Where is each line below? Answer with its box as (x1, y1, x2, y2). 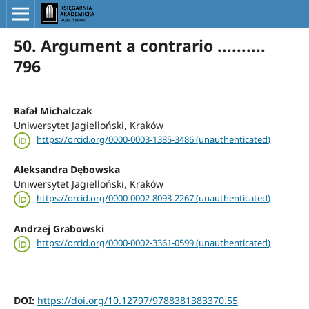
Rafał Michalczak (13, 103, 92, 117)
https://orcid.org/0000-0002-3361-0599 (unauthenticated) (37, 236, 271, 249)
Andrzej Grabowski (13, 221, 104, 235)
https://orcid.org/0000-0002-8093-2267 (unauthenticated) (37, 192, 271, 205)
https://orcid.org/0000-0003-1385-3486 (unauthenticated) (37, 133, 271, 146)
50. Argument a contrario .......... (13, 34, 266, 57)
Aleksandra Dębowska (13, 163, 120, 177)
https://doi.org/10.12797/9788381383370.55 (37, 293, 238, 307)
